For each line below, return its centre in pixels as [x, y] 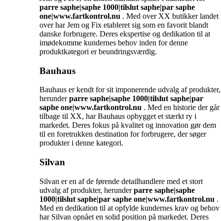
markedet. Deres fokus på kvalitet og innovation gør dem [128, 125]
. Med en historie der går [181, 108]
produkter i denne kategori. [81, 143]
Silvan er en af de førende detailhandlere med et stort [121, 181]
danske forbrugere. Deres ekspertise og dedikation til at [125, 34]
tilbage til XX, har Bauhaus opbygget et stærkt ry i [118, 116]
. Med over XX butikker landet [169, 16]
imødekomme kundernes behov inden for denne [114, 42]
